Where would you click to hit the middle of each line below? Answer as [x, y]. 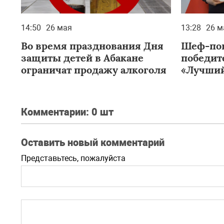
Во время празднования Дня [92, 46]
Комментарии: [56, 112]
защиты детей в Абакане [82, 58]
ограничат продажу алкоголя [94, 70]
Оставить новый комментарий [93, 142]
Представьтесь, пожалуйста [73, 158]
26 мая [59, 28]
